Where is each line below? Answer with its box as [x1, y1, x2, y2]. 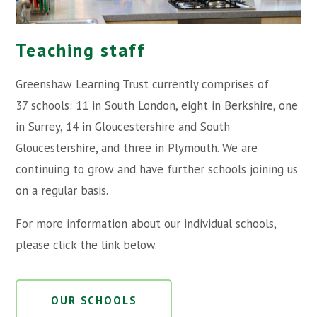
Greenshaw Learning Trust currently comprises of [16, 76, 270, 93]
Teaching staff [16, 38, 146, 62]
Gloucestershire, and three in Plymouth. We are [16, 140, 258, 156]
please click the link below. [16, 237, 158, 253]
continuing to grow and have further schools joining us [16, 161, 299, 178]
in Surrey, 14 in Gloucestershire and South [16, 119, 231, 135]
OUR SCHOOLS [51, 294, 137, 308]
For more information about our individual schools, [16, 216, 277, 232]
